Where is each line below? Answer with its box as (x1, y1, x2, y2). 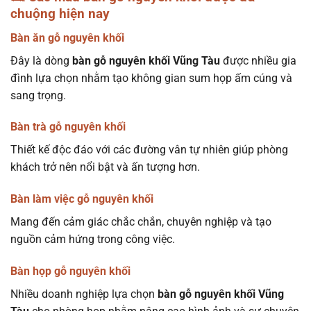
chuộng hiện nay (10, 5, 110, 22)
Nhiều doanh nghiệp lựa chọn (10, 287, 155, 301)
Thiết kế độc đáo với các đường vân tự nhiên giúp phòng (10, 143, 288, 157)
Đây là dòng (10, 53, 72, 67)
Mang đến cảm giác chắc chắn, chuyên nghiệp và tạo (10, 215, 271, 229)
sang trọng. (10, 88, 66, 102)
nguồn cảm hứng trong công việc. (10, 233, 175, 246)
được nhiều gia (220, 53, 296, 67)
